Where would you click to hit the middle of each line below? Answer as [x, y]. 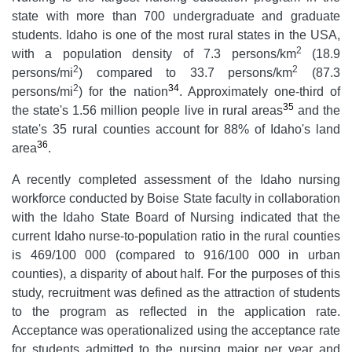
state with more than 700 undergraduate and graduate [176, 16]
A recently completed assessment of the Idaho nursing [176, 179]
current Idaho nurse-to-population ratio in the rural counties [176, 236]
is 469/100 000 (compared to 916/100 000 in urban [176, 255]
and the [317, 110]
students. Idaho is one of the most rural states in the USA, [176, 35]
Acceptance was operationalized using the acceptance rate [176, 330]
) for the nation [123, 91]
